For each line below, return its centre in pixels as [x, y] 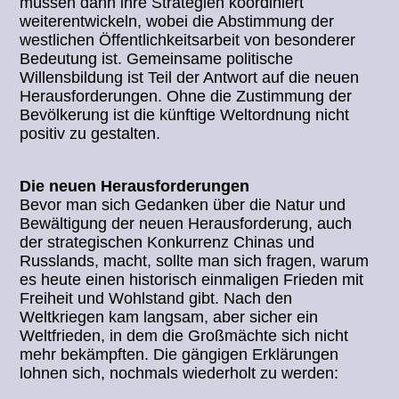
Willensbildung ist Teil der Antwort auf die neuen [190, 78]
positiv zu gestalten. [90, 134]
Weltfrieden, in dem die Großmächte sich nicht [184, 336]
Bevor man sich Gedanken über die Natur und [183, 205]
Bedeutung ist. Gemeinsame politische [157, 59]
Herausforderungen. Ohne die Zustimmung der [186, 97]
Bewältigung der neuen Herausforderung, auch [186, 224]
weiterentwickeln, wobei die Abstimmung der [177, 22]
